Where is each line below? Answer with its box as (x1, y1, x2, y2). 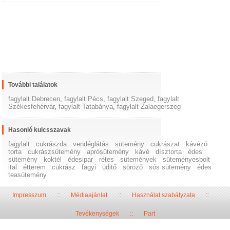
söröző (123, 163, 143, 171)
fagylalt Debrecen (8, 95, 61, 103)
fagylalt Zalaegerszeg (117, 103, 181, 111)
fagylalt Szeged (107, 95, 154, 103)
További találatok (8, 81, 58, 89)
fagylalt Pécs (64, 95, 104, 103)
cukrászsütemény (28, 148, 81, 156)
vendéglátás (73, 140, 109, 148)
